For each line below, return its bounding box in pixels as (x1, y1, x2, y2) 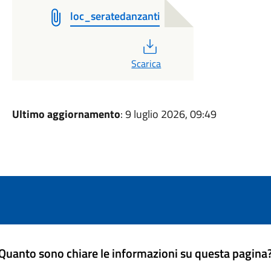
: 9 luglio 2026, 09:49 (120, 106, 217, 122)
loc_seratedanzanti (70, 8, 160, 24)
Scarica (131, 56, 162, 71)
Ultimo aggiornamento (11, 106, 120, 122)
